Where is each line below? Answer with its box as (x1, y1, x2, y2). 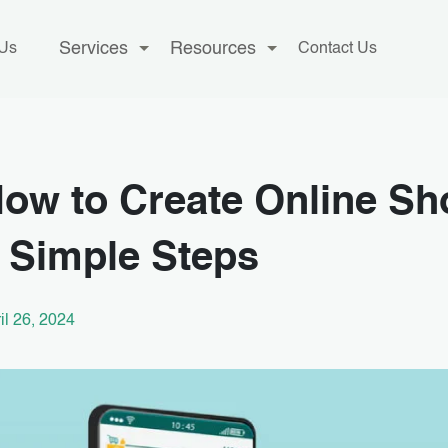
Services (59, 40, 129, 59)
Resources (170, 40, 257, 59)
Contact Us (298, 41, 378, 58)
